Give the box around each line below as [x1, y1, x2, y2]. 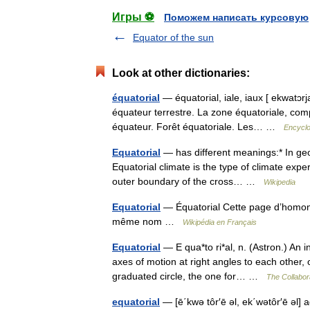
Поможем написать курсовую [164, 12, 309, 23]
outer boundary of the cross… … [112, 176, 264, 187]
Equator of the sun [133, 32, 214, 43]
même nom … [112, 216, 183, 227]
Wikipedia [264, 178, 295, 186]
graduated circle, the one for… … [112, 271, 266, 282]
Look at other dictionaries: [112, 67, 250, 79]
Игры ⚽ [112, 11, 154, 23]
